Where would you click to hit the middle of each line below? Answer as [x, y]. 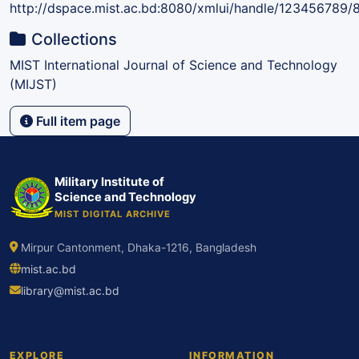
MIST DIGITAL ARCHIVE [113, 214]
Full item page [77, 121]
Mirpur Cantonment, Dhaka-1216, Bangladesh [139, 247]
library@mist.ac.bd [70, 291]
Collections [75, 39]
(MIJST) [33, 84]
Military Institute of [109, 182]
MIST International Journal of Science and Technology [173, 65]
